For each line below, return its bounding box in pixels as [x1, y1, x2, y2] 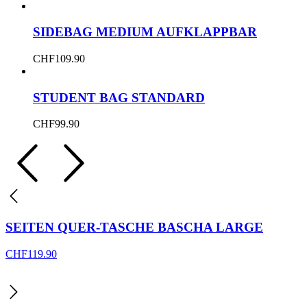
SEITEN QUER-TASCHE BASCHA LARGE [5, 220, 263, 235]
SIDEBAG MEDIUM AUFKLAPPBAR [33, 25, 257, 40]
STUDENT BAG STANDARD [33, 90, 205, 105]
